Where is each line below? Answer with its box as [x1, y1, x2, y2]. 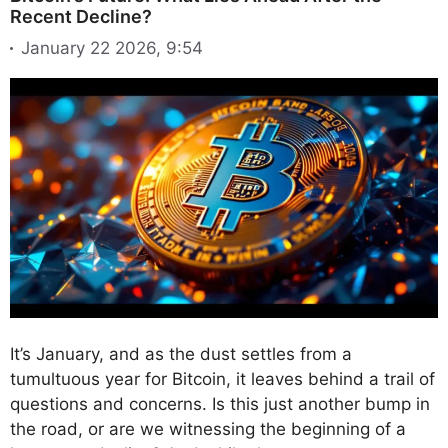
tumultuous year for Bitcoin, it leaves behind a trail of [10, 369, 435, 390]
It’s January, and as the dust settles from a [10, 344, 352, 365]
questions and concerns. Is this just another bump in [10, 394, 430, 415]
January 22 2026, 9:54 [21, 37, 203, 58]
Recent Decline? [10, 6, 152, 27]
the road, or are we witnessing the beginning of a [10, 419, 406, 440]
